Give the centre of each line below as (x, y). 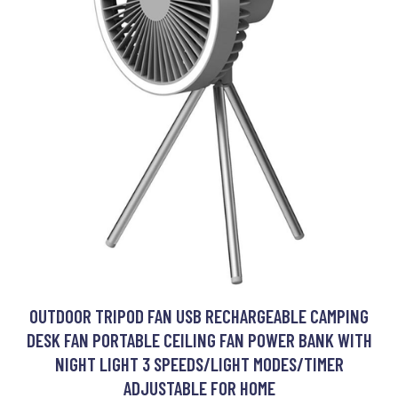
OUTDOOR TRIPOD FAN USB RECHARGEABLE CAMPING (199, 316)
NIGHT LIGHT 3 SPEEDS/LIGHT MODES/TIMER (199, 364)
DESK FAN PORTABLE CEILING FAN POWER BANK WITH (199, 340)
